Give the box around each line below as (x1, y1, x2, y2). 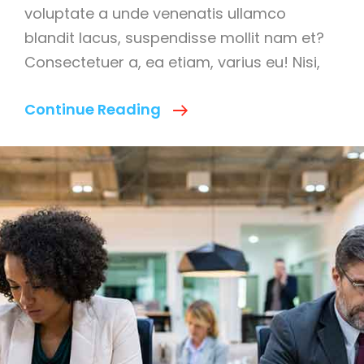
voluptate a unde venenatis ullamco (24, 3, 286, 24)
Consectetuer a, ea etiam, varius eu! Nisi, (24, 52, 320, 73)
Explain (187, 171, 241, 193)
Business (187, 220, 253, 241)
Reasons (187, 123, 251, 144)
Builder (187, 245, 239, 266)
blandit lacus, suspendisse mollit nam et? (24, 28, 324, 49)
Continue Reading (24, 99, 161, 120)
